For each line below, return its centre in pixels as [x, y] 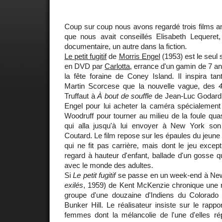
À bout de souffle [125, 96]
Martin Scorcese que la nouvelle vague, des [142, 86]
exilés [74, 185]
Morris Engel [139, 56]
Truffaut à [81, 96]
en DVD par [85, 66]
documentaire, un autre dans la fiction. [126, 46]
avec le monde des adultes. [109, 165]
